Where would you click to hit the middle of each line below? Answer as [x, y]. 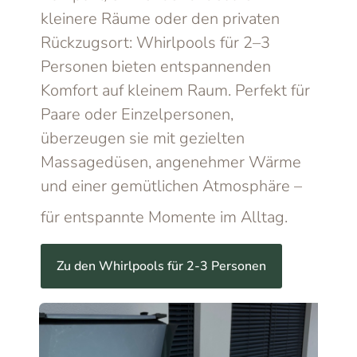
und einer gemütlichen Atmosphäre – [172, 186]
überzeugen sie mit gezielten [143, 139]
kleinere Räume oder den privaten [161, 19]
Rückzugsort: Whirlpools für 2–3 [156, 43]
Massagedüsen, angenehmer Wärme [171, 163]
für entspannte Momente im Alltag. [165, 218]
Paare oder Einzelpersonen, [137, 115]
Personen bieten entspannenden [156, 67]
